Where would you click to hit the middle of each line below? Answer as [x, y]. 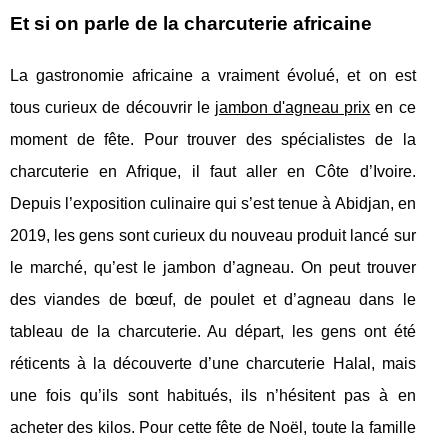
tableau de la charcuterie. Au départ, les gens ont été [213, 331]
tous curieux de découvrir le [112, 107]
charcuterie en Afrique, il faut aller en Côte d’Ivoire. [213, 171]
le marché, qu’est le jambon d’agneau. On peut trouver [213, 267]
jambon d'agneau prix [292, 107]
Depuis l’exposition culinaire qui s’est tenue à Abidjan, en [213, 203]
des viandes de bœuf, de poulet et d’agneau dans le [213, 299]
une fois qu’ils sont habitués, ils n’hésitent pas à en [213, 395]
